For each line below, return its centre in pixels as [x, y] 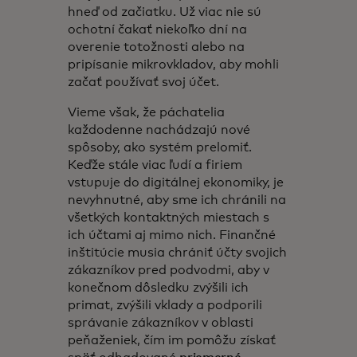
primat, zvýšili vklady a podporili [165, 305]
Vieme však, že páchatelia [147, 112]
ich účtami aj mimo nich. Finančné [172, 235]
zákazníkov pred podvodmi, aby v [169, 270]
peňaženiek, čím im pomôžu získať [172, 340]
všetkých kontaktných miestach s [169, 218]
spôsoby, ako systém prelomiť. [160, 147]
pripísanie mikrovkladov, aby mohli [174, 65]
